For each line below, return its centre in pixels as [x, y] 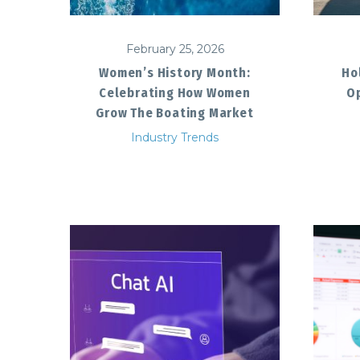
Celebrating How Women [175, 92]
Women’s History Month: [175, 72]
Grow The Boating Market [175, 112]
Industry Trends [175, 137]
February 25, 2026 [175, 49]
